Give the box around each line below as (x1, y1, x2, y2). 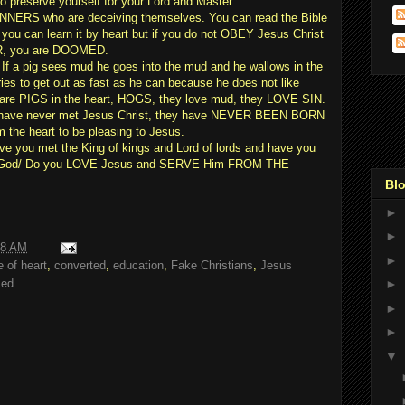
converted (54, 259, 106, 273)
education (113, 259, 164, 273)
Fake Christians (171, 259, 253, 273)
